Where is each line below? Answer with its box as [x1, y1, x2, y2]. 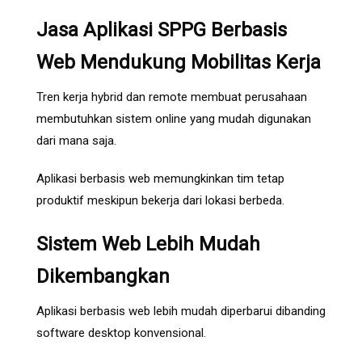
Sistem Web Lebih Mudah [36, 233, 260, 256]
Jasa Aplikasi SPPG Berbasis [36, 19, 287, 42]
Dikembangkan [36, 265, 170, 288]
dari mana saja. [36, 133, 116, 149]
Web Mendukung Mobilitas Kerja [36, 51, 321, 74]
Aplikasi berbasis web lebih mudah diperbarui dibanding [36, 304, 326, 319]
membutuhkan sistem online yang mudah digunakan [36, 112, 311, 127]
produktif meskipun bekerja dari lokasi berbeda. [36, 193, 284, 208]
